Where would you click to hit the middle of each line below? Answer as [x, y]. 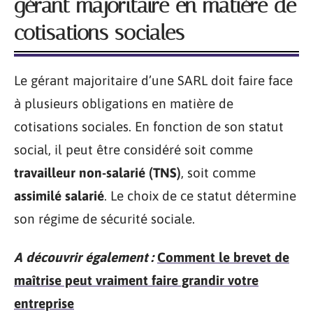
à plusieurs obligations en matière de [124, 103]
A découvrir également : [84, 257]
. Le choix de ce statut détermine [200, 195]
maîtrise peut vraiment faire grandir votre [136, 280]
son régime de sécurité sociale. [104, 218]
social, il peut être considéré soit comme [133, 149]
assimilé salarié [59, 195]
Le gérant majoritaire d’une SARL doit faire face [153, 80]
